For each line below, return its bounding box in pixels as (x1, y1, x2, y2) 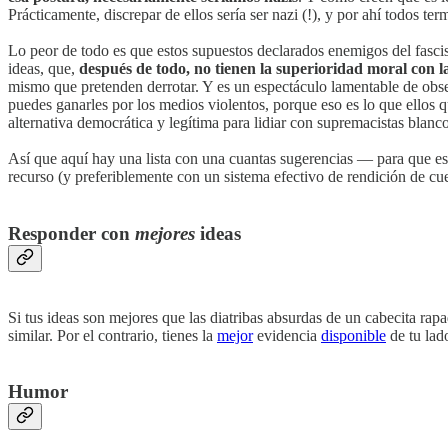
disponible (321, 326, 386, 344)
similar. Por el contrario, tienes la (8, 326, 217, 344)
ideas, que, (8, 60, 79, 78)
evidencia (253, 326, 321, 344)
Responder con (8, 222, 135, 244)
